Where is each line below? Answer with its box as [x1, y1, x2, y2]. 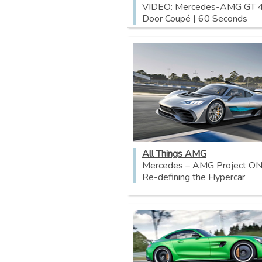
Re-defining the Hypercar [142, 170, 245, 184]
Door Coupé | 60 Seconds [142, 12, 247, 25]
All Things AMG [142, 147, 206, 160]
